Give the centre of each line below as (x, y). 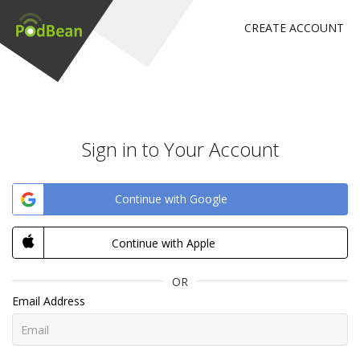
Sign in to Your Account (180, 149)
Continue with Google (171, 199)
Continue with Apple (164, 243)
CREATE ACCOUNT (294, 28)
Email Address (49, 301)
